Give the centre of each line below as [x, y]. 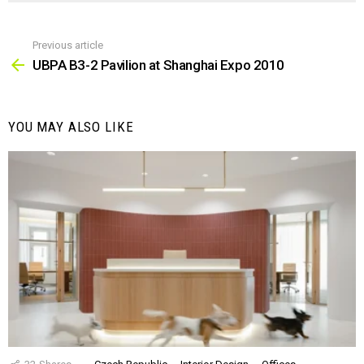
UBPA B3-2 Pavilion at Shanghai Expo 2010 [158, 65]
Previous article [68, 45]
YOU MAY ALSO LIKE [71, 127]
